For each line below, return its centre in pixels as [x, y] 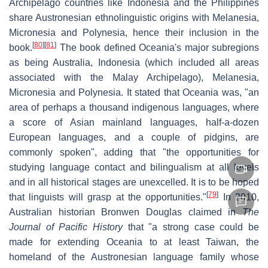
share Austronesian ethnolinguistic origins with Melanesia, [134, 18]
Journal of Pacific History [66, 227]
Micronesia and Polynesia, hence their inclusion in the [134, 33]
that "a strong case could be [191, 227]
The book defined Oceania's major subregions [158, 48]
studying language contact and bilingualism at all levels [134, 167]
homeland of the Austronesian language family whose [134, 257]
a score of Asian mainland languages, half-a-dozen [134, 123]
